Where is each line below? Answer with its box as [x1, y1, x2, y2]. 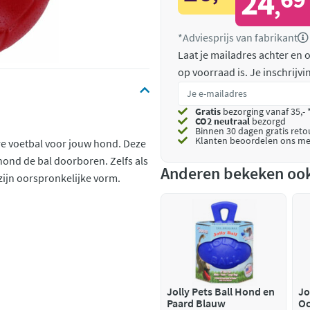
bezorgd [250, 115, 286, 127]
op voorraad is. [178, 65, 250, 79]
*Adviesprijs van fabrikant [178, 30, 298, 44]
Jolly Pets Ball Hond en [167, 284, 275, 298]
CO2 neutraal [195, 115, 250, 127]
